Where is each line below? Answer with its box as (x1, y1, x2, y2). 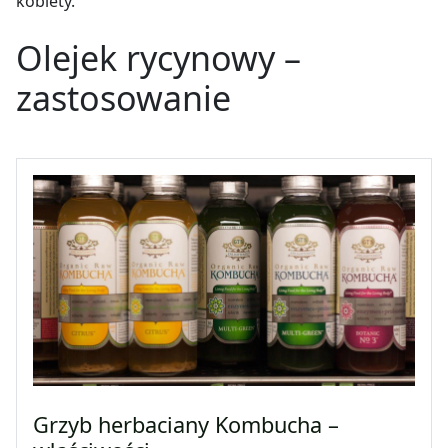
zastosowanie (16, 74, 231, 121)
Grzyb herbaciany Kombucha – (33, 409, 339, 439)
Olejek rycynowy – (16, 34, 301, 81)
